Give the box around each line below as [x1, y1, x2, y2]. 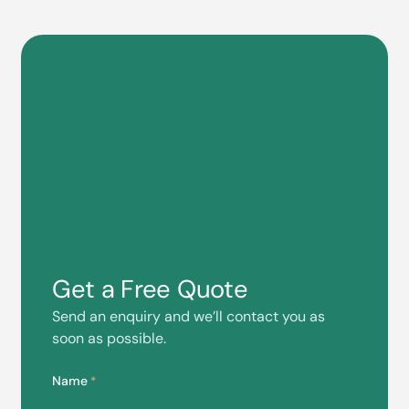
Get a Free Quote [51, 273, 248, 306]
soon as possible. [51, 329, 166, 349]
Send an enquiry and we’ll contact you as [51, 307, 325, 327]
